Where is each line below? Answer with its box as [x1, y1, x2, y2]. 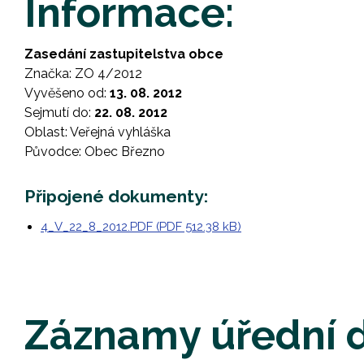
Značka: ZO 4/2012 [24, 66, 142, 81]
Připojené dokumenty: [24, 186, 208, 206]
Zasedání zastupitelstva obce [24, 46, 223, 62]
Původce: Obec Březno [24, 144, 165, 159]
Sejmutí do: [24, 105, 91, 120]
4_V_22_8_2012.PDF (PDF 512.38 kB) [41, 219, 241, 234]
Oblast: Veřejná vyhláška [24, 124, 171, 140]
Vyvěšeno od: [24, 85, 106, 101]
